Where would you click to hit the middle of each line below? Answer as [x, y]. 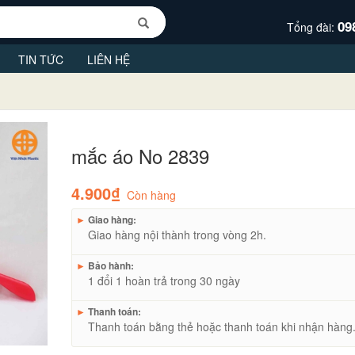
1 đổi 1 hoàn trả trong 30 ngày [164, 280]
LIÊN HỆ [109, 59]
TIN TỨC [41, 59]
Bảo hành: [110, 265]
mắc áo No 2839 [141, 155]
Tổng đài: [312, 27]
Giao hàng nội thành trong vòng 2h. [177, 234]
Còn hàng [152, 195]
